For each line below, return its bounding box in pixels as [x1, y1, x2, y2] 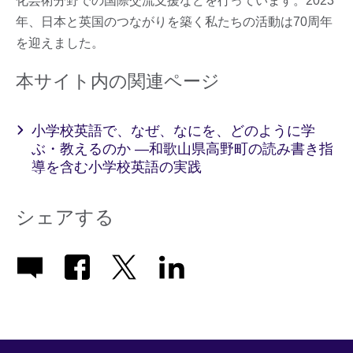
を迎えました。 [16, 35, 104, 50]
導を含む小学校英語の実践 [32, 158, 202, 175]
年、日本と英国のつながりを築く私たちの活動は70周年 [16, 14, 333, 28]
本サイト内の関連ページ [16, 70, 220, 91]
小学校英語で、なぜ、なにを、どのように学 [32, 122, 315, 139]
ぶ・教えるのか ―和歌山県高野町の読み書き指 [32, 140, 333, 157]
